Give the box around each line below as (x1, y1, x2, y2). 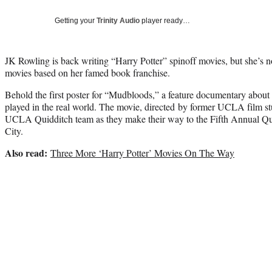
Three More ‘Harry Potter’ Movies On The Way (50, 146, 234, 159)
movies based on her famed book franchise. (5, 66, 170, 79)
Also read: (5, 145, 50, 160)
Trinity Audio (97, 16, 140, 25)
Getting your (55, 16, 97, 25)
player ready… (140, 16, 190, 25)
